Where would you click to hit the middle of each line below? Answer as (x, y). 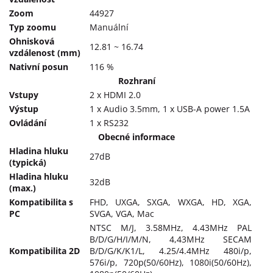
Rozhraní (136, 80)
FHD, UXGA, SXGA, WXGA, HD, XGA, (171, 202)
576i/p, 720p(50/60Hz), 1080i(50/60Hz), (171, 262)
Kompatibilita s (41, 202)
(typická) (28, 162)
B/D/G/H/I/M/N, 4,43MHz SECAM (171, 239)
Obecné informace (136, 136)
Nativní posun (39, 66)
